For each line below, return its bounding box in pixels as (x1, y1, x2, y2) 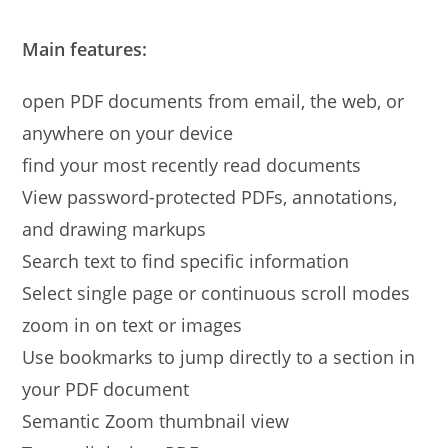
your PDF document (22, 377, 190, 401)
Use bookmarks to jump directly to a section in (22, 345, 416, 369)
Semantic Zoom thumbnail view (22, 409, 290, 433)
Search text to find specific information (22, 249, 350, 273)
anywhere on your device (22, 121, 234, 145)
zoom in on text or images (22, 313, 243, 337)
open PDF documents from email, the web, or (22, 89, 405, 113)
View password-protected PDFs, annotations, (22, 185, 398, 209)
